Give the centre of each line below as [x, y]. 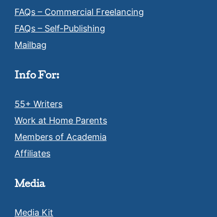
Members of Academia [61, 137]
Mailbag [31, 45]
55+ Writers [39, 104]
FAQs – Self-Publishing [60, 29]
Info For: [37, 77]
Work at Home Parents [61, 121]
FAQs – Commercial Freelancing [79, 12]
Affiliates [32, 154]
